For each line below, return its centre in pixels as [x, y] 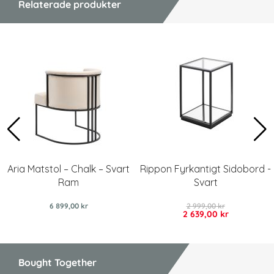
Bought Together [57, 263]
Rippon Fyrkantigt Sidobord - [206, 169]
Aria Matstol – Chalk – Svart [68, 169]
